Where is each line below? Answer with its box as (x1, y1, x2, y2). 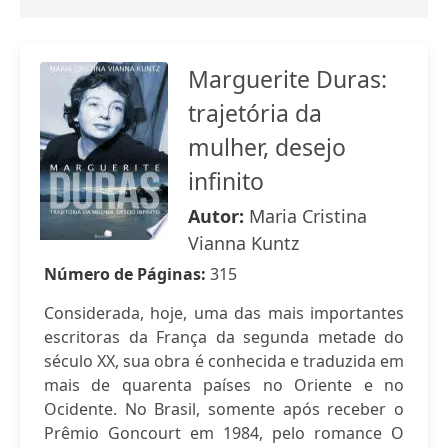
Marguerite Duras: (188, 63, 387, 95)
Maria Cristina (249, 204, 367, 228)
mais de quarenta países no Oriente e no (44, 374, 404, 396)
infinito (188, 165, 264, 197)
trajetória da (188, 97, 322, 129)
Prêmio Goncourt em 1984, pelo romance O (44, 422, 404, 444)
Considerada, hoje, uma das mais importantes (44, 302, 404, 324)
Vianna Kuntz (188, 231, 299, 255)
